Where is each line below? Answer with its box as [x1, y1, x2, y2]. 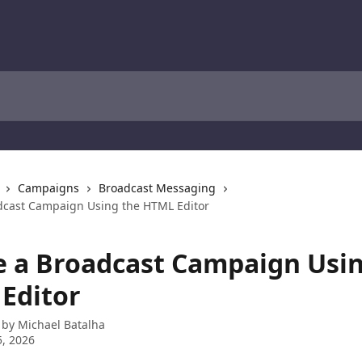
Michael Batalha [18, 317, 105, 332]
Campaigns [18, 180, 79, 196]
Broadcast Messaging [99, 180, 216, 196]
